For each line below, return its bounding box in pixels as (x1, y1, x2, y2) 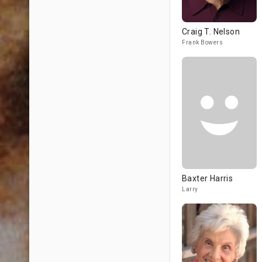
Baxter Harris (182, 174, 233, 183)
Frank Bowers (182, 39, 223, 46)
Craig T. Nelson (182, 27, 240, 36)
